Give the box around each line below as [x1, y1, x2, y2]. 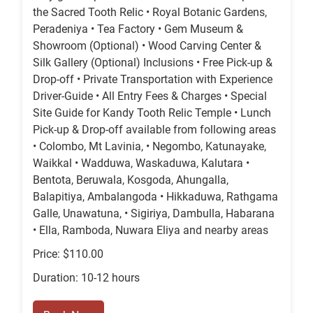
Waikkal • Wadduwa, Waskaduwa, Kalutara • [33, 156, 249, 170]
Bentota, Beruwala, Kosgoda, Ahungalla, [33, 173, 228, 187]
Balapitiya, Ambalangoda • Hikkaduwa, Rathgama [33, 190, 278, 204]
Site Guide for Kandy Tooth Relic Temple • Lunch [33, 106, 271, 120]
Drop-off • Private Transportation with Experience [33, 73, 272, 87]
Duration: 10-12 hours [33, 271, 140, 285]
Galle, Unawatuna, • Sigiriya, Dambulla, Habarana [33, 207, 275, 221]
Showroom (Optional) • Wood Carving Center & [33, 39, 261, 53]
